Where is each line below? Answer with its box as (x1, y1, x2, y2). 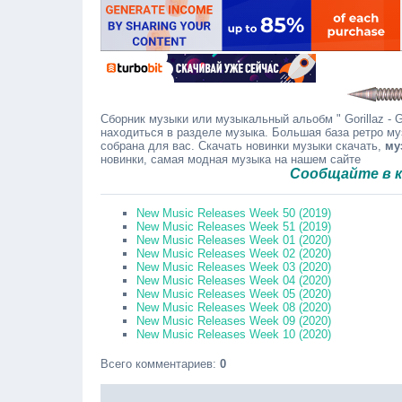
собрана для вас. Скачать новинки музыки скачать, (100, 139, 385, 153)
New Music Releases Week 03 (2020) (136, 260, 331, 274)
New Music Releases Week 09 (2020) (136, 314, 331, 328)
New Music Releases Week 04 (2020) (136, 274, 331, 287)
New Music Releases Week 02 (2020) (136, 247, 331, 260)
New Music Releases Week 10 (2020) (136, 328, 331, 341)
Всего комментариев (100, 357, 213, 371)
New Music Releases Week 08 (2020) (136, 301, 331, 314)
